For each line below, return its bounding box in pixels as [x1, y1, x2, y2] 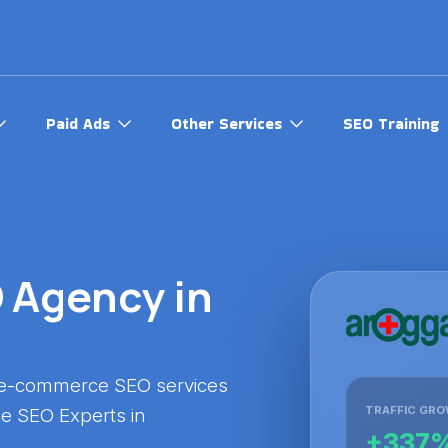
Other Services [171, 113, 282, 134]
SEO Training [343, 113, 439, 134]
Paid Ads [46, 113, 110, 134]
